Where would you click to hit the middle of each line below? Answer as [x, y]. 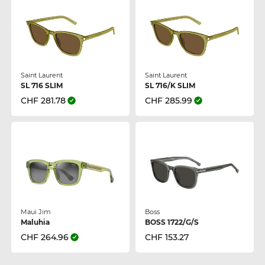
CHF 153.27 [167, 237]
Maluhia [35, 222]
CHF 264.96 [44, 237]
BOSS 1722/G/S [172, 222]
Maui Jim [35, 211]
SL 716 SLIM [41, 85]
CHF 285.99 [168, 100]
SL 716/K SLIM [170, 85]
